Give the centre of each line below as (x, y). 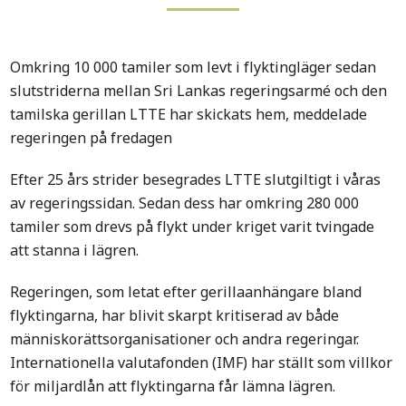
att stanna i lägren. (75, 251)
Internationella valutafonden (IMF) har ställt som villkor (202, 363)
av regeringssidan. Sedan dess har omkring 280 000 (185, 203)
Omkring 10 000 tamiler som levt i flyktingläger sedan (193, 68)
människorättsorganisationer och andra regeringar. (185, 339)
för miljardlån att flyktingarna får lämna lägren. (173, 387)
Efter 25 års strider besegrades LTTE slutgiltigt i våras (196, 180)
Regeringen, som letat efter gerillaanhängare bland (186, 292)
